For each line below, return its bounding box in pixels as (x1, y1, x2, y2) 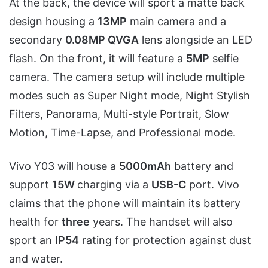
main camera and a (127, 14, 226, 28)
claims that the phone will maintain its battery (9, 196, 240, 209)
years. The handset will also (90, 215, 233, 228)
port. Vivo (186, 178, 239, 191)
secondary (9, 33, 65, 46)
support (9, 178, 52, 191)
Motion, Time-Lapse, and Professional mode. (9, 126, 236, 139)
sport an (9, 233, 55, 246)
